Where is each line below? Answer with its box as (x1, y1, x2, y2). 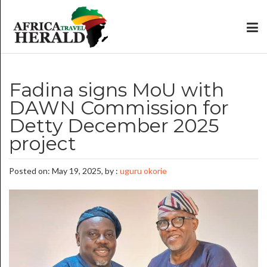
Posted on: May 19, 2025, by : (9, 166, 120, 176)
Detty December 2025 (9, 114, 219, 137)
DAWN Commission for (9, 96, 229, 119)
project (9, 132, 76, 155)
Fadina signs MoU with (9, 78, 224, 101)
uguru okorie (120, 166, 167, 176)
